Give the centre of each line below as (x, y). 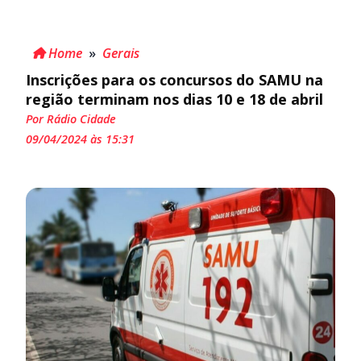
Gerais (121, 53)
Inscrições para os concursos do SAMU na (174, 79)
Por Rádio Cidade (71, 118)
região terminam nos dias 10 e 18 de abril (174, 99)
